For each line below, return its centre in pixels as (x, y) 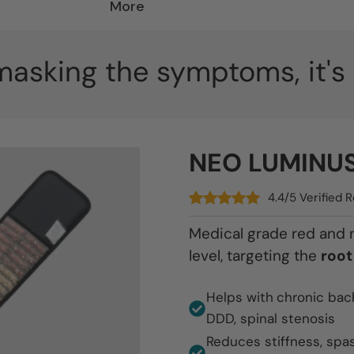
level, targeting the (255, 256)
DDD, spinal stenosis (271, 318)
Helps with (240, 297)
